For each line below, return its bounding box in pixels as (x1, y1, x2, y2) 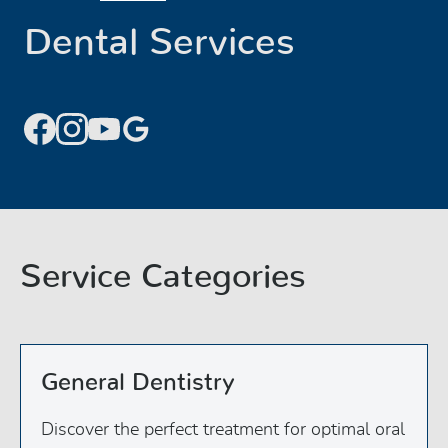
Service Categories (20, 259, 306, 295)
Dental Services (24, 23, 295, 63)
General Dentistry (41, 370, 234, 395)
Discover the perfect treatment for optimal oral (41, 420, 405, 439)
